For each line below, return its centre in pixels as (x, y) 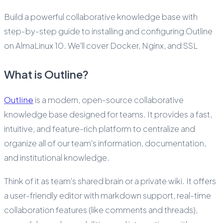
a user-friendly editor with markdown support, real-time (108, 195)
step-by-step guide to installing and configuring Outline (108, 31)
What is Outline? (46, 74)
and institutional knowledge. (57, 157)
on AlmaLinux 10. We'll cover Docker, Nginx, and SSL (101, 46)
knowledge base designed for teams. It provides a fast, (108, 114)
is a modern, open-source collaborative (109, 100)
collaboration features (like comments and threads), (101, 210)
